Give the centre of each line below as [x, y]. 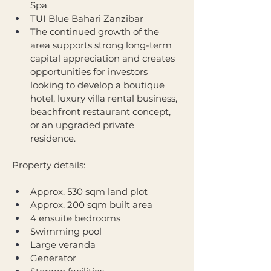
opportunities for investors [90, 72]
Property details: [49, 165]
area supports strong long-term [102, 45]
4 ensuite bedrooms [75, 218]
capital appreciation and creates [104, 58]
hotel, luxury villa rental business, [105, 98]
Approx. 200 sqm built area [91, 205]
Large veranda [63, 245]
